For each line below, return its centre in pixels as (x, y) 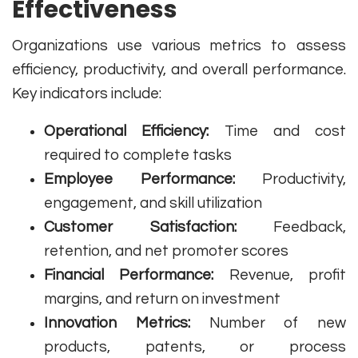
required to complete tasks (138, 155)
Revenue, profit (280, 275)
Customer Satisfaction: (140, 227)
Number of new (268, 323)
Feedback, (291, 227)
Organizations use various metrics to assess (179, 46)
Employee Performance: (139, 179)
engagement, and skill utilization (153, 203)
